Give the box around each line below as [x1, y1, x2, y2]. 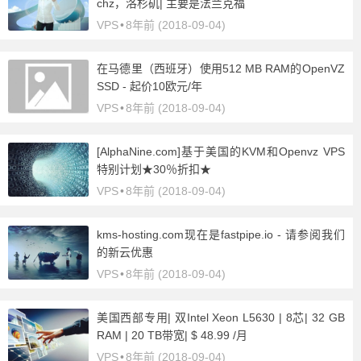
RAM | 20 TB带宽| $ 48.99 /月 [97, 329, 247, 342]
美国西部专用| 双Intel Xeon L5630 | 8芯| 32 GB [97, 311, 345, 324]
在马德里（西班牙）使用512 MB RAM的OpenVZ [97, 62, 345, 75]
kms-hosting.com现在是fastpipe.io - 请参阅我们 [97, 228, 345, 241]
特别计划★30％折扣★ [97, 163, 211, 176]
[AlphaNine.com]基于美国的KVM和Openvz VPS [97, 145, 345, 158]
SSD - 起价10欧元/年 [97, 80, 202, 93]
